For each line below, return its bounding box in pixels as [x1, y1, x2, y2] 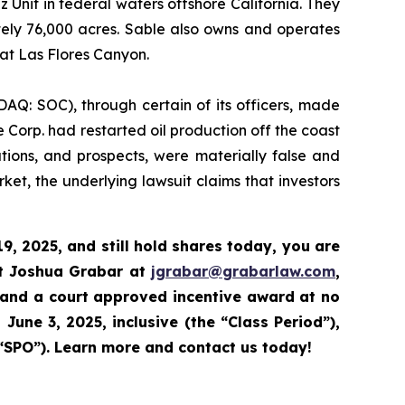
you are [281, 237, 341, 256]
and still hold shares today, [62, 237, 282, 256]
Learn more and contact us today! [50, 338, 312, 357]
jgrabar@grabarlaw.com [151, 262, 335, 281]
